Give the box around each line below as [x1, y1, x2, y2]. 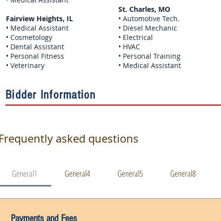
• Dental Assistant [6, 42, 64, 51]
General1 [12, 168, 38, 179]
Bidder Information [5, 88, 96, 102]
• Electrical [118, 33, 153, 42]
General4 [65, 168, 91, 179]
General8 [170, 168, 196, 179]
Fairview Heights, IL [6, 14, 73, 23]
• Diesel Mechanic [118, 23, 177, 33]
